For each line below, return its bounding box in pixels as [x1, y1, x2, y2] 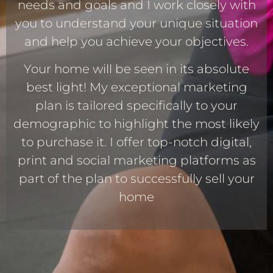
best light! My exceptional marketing [26, 79, 247, 94]
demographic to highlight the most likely [13, 116, 260, 131]
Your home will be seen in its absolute [24, 61, 249, 76]
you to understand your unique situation [15, 16, 258, 31]
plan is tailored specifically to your [35, 97, 238, 113]
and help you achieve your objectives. [24, 34, 249, 49]
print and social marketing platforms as [17, 152, 256, 168]
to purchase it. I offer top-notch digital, [21, 134, 252, 149]
